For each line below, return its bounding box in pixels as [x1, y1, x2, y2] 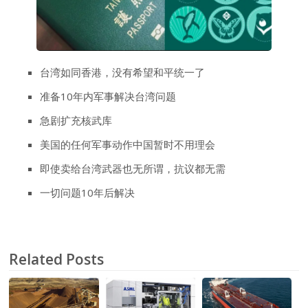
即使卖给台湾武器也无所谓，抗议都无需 [40, 162, 226, 176]
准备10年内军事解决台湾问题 [40, 89, 177, 104]
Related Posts [9, 249, 104, 269]
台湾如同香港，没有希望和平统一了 [40, 65, 206, 80]
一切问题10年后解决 [40, 186, 135, 200]
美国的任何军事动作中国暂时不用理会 [40, 137, 216, 152]
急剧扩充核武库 [40, 113, 113, 128]
